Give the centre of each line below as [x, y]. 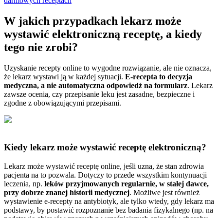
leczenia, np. [24, 183]
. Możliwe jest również [164, 192]
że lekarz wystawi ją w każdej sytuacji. [64, 77]
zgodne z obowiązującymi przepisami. [63, 103]
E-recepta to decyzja [159, 77]
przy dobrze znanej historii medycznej [67, 192]
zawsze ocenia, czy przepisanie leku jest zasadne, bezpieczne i [99, 94]
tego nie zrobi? [41, 47]
